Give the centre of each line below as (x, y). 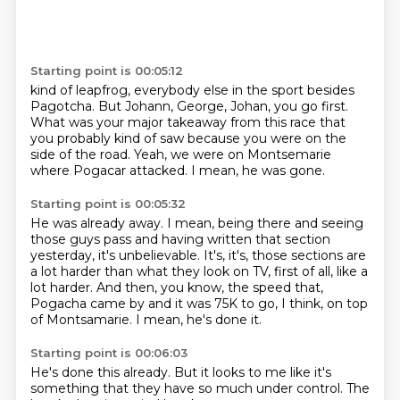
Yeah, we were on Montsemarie (232, 154)
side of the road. (82, 154)
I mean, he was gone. (258, 171)
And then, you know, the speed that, (209, 287)
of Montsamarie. (83, 320)
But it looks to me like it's (252, 372)
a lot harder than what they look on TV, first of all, (183, 271)
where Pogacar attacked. (110, 171)
